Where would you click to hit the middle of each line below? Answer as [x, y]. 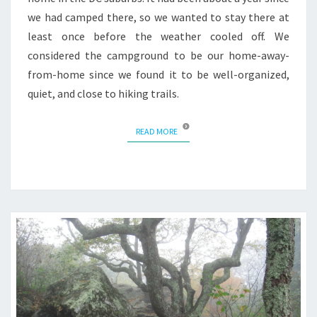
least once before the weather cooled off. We [158, 36]
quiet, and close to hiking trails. [103, 94]
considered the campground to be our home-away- [158, 56]
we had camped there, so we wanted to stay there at [158, 17]
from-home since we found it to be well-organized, [158, 75]
